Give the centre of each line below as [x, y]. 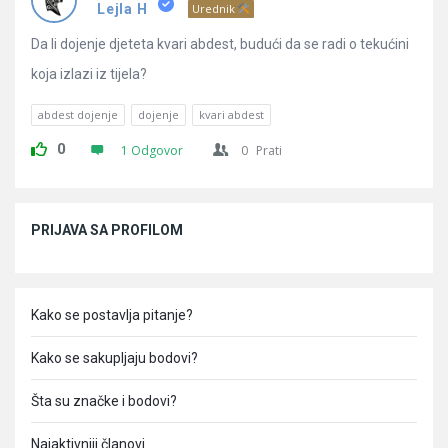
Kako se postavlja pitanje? [112, 315]
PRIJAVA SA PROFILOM [107, 230]
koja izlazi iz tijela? [89, 74]
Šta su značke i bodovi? [104, 401]
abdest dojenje [78, 114]
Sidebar [49, 215]
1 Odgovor [152, 150]
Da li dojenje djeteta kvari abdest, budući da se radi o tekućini [220, 44]
